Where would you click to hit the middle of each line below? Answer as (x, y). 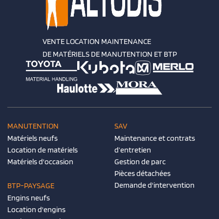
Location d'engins (36, 210)
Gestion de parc (140, 162)
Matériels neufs (33, 138)
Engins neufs (29, 198)
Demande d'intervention (154, 185)
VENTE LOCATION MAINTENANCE (97, 42)
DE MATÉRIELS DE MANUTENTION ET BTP (109, 54)
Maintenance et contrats (155, 138)
